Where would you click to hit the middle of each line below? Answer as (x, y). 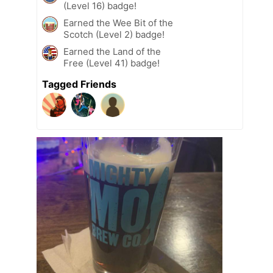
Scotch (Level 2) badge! (114, 34)
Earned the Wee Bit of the (118, 23)
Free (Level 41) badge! (112, 63)
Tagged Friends (79, 84)
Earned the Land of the (112, 51)
